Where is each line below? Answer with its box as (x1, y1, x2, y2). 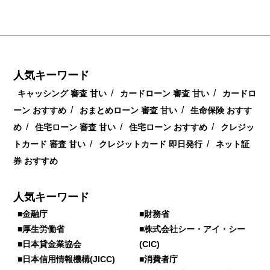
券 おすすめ (13, 155, 58, 166)
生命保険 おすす (190, 105, 253, 115)
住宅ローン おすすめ (129, 122, 208, 132)
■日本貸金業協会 (17, 239, 82, 249)
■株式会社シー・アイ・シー (139, 224, 245, 234)
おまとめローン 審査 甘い (80, 105, 178, 115)
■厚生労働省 (17, 224, 65, 234)
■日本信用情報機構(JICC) (17, 254, 116, 264)
